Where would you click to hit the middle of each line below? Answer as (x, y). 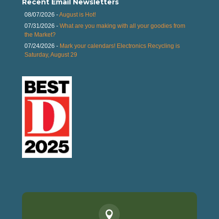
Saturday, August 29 (51, 55)
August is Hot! (77, 14)
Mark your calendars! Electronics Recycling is (120, 46)
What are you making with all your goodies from (122, 26)
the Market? (40, 34)
